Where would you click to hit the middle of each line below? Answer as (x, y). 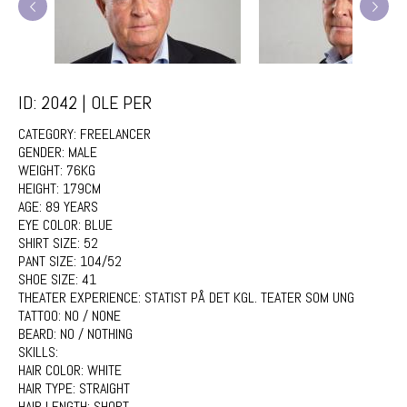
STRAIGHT (104, 388)
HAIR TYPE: (49, 388)
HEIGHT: (40, 189)
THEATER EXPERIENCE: (81, 298)
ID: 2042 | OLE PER (85, 103)
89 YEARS (72, 207)
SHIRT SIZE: (51, 243)
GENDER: (43, 152)
